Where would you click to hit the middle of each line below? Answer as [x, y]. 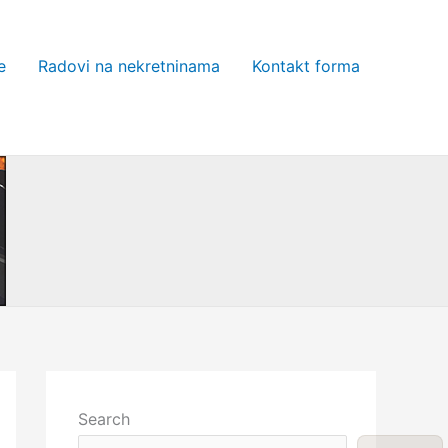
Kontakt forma [306, 66]
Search [104, 419]
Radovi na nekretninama [129, 66]
